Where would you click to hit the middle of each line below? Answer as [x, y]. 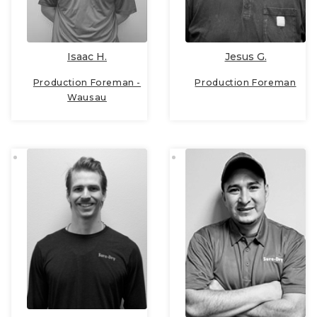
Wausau [87, 98]
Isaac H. [87, 57]
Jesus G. [246, 57]
